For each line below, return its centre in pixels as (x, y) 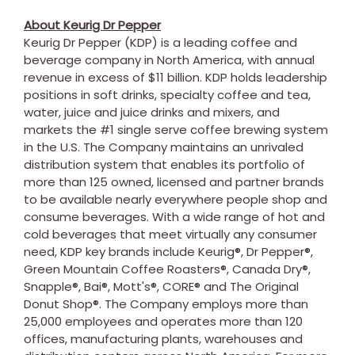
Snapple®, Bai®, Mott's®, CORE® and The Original (161, 286)
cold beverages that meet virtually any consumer (170, 234)
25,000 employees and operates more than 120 (163, 321)
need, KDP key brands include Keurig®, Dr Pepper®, (168, 251)
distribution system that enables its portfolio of (164, 164)
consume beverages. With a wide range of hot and (174, 216)
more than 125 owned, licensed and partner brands (174, 181)
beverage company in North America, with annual (169, 59)
